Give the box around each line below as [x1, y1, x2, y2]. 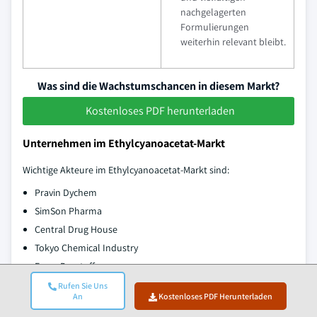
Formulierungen [180, 20, 249, 33]
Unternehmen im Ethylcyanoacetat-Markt [23, 135, 225, 151]
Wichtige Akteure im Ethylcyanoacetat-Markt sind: [23, 163, 229, 176]
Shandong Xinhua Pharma [35, 296, 144, 309]
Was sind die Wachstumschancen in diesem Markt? [38, 78, 279, 93]
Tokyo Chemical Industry [35, 241, 138, 254]
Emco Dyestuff [35, 259, 95, 272]
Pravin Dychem [35, 185, 97, 199]
